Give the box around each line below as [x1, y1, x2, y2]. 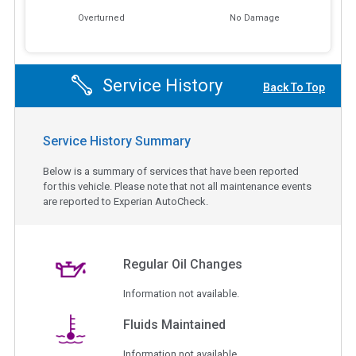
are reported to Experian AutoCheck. [43, 195, 208, 207]
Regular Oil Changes [123, 256, 243, 272]
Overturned [78, 13, 126, 24]
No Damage [229, 13, 280, 24]
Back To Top [263, 81, 325, 95]
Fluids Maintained [123, 316, 226, 332]
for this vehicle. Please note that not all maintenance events [43, 180, 311, 192]
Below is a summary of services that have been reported [43, 164, 299, 177]
